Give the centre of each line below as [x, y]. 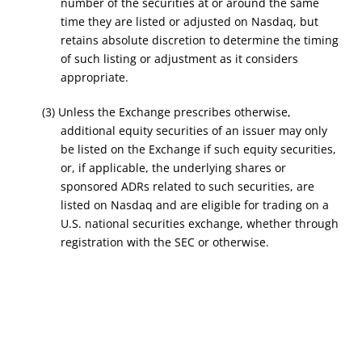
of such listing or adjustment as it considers [179, 59]
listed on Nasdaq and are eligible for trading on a [194, 205]
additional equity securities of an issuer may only [194, 130]
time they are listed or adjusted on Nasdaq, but [189, 21]
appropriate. [94, 77]
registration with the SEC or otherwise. [164, 242]
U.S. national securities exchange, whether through [199, 223]
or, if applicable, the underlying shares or [173, 168]
